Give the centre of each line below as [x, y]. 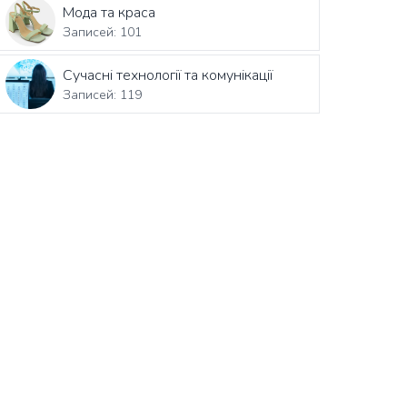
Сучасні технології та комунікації [168, 75]
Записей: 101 [103, 32]
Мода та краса [109, 12]
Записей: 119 [103, 94]
